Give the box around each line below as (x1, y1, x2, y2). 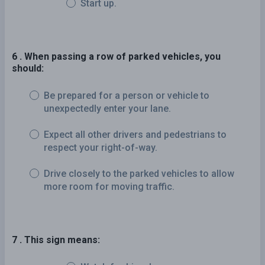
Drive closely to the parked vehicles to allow (44, 167, 234, 179)
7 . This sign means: (12, 234, 100, 245)
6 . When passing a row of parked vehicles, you (12, 50, 221, 62)
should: (12, 62, 44, 74)
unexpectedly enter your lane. (44, 102, 171, 114)
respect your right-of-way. (44, 141, 157, 153)
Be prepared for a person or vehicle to (44, 89, 209, 101)
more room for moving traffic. (44, 180, 174, 192)
